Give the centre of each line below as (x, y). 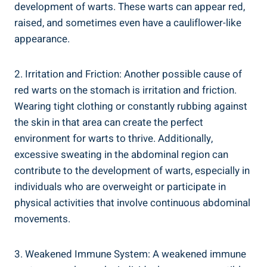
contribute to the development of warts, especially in (132, 170)
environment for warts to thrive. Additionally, (114, 138)
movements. (42, 219)
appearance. (42, 39)
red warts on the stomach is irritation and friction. (125, 90)
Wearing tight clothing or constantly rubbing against (131, 106)
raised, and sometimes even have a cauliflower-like (128, 23)
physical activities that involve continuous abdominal (132, 203)
